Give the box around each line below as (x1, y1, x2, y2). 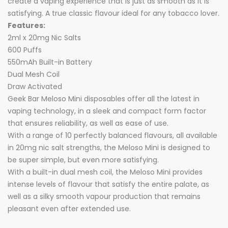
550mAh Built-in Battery (8, 57, 92, 67)
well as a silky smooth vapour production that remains (8, 191, 201, 202)
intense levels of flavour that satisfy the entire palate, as (8, 179, 209, 189)
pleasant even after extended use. (8, 204, 131, 214)
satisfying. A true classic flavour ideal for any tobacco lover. (8, 8, 219, 18)
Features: (8, 20, 45, 31)
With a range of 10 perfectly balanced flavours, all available (8, 130, 217, 140)
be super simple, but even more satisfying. (8, 155, 159, 165)
